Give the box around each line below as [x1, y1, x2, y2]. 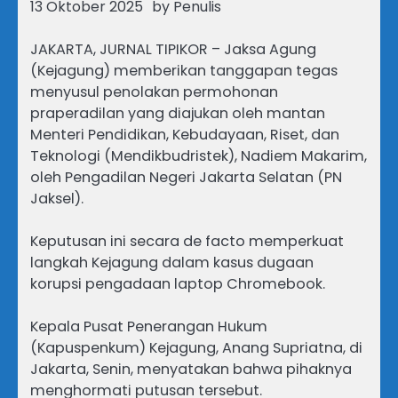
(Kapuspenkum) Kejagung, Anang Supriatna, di [30, 338, 362, 359]
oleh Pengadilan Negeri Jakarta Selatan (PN [30, 167, 342, 187]
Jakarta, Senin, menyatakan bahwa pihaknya [30, 359, 352, 380]
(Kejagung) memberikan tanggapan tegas [30, 60, 338, 81]
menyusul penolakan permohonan [30, 82, 278, 102]
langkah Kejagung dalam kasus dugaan [30, 252, 314, 274]
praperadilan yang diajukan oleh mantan [30, 103, 325, 123]
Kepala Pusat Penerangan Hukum [30, 316, 267, 338]
